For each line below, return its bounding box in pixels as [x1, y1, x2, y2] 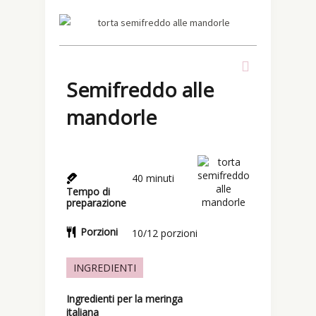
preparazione [66, 196, 126, 210]
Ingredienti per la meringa [66, 292, 183, 306]
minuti [146, 171, 174, 186]
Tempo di [66, 185, 110, 199]
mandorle [66, 104, 157, 131]
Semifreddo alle [66, 76, 214, 104]
